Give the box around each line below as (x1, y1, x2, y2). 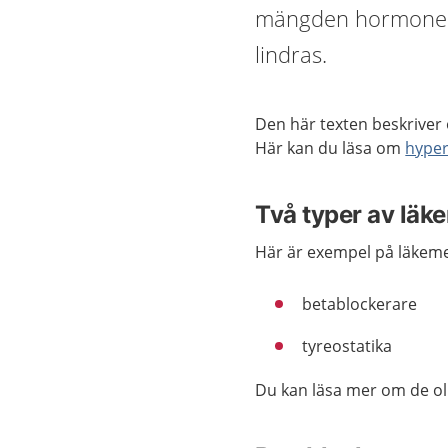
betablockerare (302, 293, 418, 315)
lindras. (255, 39, 328, 69)
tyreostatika (302, 335, 393, 357)
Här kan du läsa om (255, 137, 406, 159)
